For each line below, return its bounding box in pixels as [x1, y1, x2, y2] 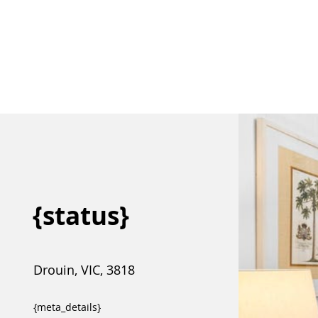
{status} [32, 199, 129, 233]
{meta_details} [33, 300, 101, 314]
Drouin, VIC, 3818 [33, 261, 135, 278]
